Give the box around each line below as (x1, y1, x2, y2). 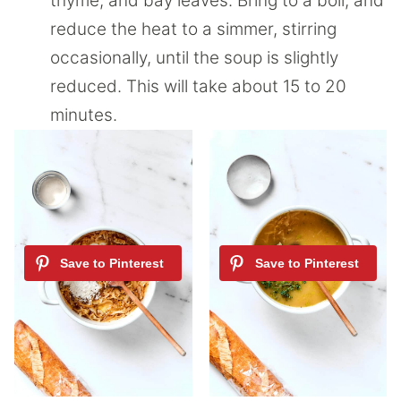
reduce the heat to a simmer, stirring (50, 19, 337, 40)
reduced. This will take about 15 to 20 (50, 76, 346, 98)
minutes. (50, 105, 122, 126)
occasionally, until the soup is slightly (50, 47, 338, 69)
